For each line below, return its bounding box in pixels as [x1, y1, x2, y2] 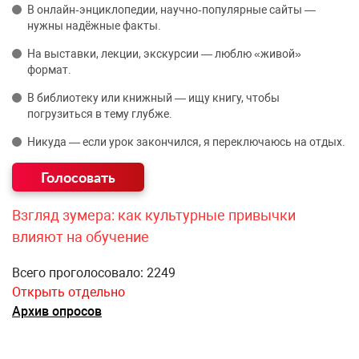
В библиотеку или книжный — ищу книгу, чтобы [27, 91, 280, 105]
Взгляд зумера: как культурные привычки [12, 207, 296, 224]
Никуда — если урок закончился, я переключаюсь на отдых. [27, 135, 345, 149]
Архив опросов [12, 304, 102, 320]
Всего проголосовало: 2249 [12, 265, 175, 281]
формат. [27, 63, 71, 77]
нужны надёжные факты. [27, 19, 161, 33]
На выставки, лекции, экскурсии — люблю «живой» [27, 47, 301, 61]
